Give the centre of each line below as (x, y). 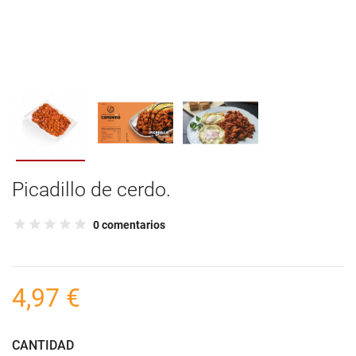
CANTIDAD (43, 345)
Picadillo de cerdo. (91, 190)
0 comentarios (129, 225)
